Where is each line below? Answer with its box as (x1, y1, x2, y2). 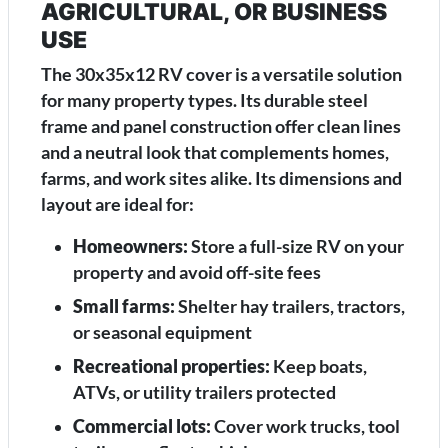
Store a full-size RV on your (188, 236, 404, 258)
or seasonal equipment (73, 322, 252, 344)
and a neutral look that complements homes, (41, 142, 389, 164)
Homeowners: (73, 236, 188, 258)
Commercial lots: (73, 416, 211, 438)
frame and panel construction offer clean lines (41, 116, 401, 138)
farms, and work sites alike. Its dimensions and (41, 168, 402, 190)
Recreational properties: (73, 356, 270, 378)
